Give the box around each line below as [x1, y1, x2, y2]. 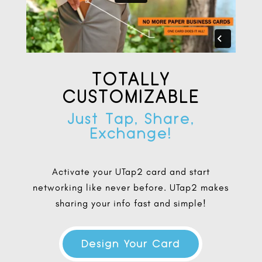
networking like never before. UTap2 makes [33, 181, 229, 193]
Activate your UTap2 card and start [51, 166, 210, 177]
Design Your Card [81, 237, 181, 250]
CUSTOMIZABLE [62, 85, 199, 106]
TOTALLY [91, 68, 170, 89]
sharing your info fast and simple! [55, 197, 206, 209]
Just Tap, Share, [67, 109, 195, 127]
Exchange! [89, 124, 172, 142]
